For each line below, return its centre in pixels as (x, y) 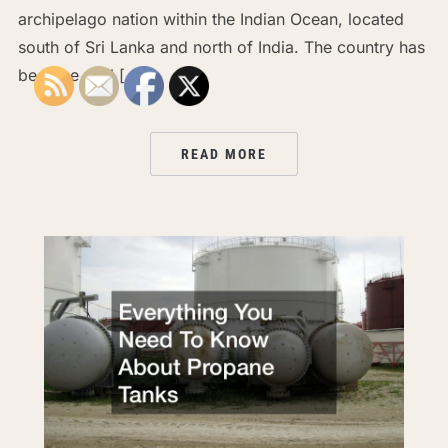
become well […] (81, 75)
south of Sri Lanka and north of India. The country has (221, 47)
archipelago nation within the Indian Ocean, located (210, 19)
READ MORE (224, 154)
